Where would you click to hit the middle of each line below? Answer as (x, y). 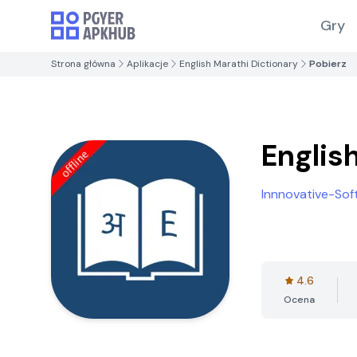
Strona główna (83, 64)
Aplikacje (147, 64)
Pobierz (328, 64)
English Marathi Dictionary (239, 64)
